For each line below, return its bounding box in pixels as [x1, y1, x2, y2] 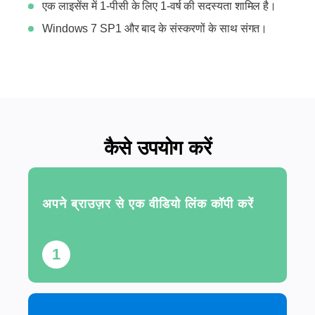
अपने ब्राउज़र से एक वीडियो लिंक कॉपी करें [42, 197, 254, 211]
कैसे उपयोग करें [103, 137, 212, 159]
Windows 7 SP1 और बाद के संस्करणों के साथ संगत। [42, 22, 268, 34]
